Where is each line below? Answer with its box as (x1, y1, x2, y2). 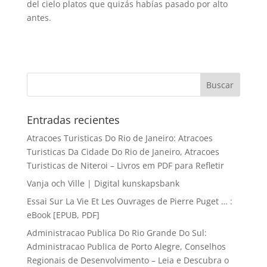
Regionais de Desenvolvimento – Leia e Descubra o (26, 254, 229, 266)
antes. (26, 12, 51, 23)
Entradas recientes (26, 113, 120, 127)
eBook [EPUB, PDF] (26, 209, 100, 221)
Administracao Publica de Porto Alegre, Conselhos (26, 241, 226, 252)
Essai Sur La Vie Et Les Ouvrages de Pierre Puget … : (26, 195, 232, 207)
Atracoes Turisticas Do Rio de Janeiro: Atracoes (26, 132, 213, 144)
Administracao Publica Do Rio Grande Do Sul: (26, 227, 207, 238)
